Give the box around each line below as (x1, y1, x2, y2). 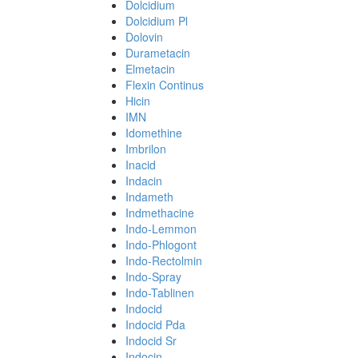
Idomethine (125, 125, 182, 141)
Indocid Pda (125, 316, 185, 332)
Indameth (125, 189, 173, 205)
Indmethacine (125, 205, 194, 221)
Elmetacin (125, 61, 175, 77)
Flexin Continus (125, 77, 204, 93)
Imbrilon (125, 141, 166, 157)
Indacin (125, 173, 162, 189)
